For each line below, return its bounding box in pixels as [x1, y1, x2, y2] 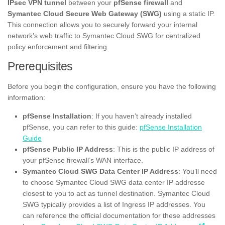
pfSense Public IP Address [23, 145, 113, 153]
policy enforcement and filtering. [8, 43, 109, 51]
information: [8, 93, 45, 102]
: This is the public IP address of [113, 145, 214, 153]
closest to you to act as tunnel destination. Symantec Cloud [23, 189, 210, 197]
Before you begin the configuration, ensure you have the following [8, 82, 216, 91]
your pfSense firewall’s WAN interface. [23, 156, 143, 164]
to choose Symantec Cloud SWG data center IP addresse [23, 178, 205, 186]
